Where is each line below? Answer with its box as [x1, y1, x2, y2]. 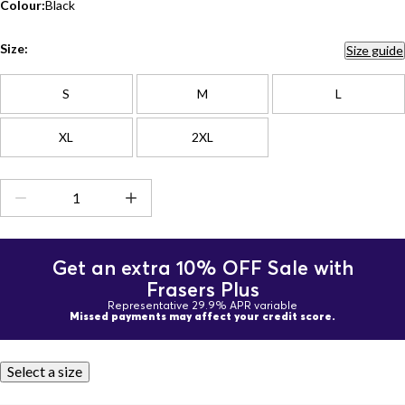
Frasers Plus [146, 278, 259, 301]
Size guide [346, 42, 403, 58]
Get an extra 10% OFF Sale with [52, 256, 353, 279]
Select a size [7, 363, 82, 380]
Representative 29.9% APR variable [108, 298, 297, 312]
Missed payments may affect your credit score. [70, 309, 335, 323]
